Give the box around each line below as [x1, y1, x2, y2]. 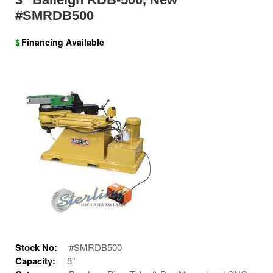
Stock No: [15, 241, 60, 255]
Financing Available [21, 36, 104, 49]
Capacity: [15, 254, 58, 268]
